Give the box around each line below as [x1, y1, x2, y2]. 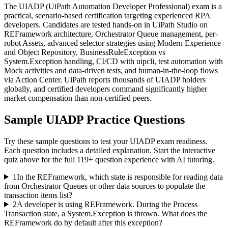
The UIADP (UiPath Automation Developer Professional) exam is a [4, 2, 222, 11]
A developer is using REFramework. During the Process [16, 199, 197, 209]
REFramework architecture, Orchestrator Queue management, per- [4, 30, 218, 38]
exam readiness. [155, 136, 208, 146]
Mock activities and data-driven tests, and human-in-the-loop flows [4, 66, 218, 75]
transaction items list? [4, 190, 72, 199]
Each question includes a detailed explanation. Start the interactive [4, 146, 215, 155]
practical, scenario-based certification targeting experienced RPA [4, 11, 210, 20]
